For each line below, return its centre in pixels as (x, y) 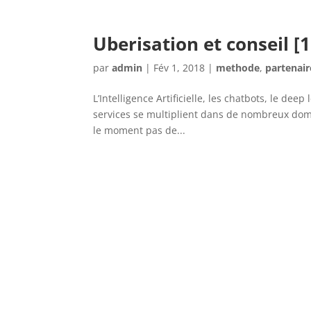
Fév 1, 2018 (179, 67)
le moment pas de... (140, 130)
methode (238, 67)
